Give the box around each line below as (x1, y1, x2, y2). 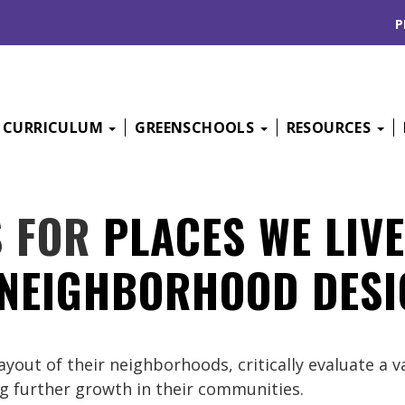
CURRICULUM (3, 118, 108, 137)
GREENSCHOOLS (135, 118, 259, 137)
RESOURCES (286, 118, 375, 137)
